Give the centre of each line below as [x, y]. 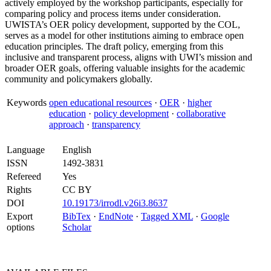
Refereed [24, 176]
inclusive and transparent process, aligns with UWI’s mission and [129, 57]
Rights [19, 190]
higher [200, 103]
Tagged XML [167, 216]
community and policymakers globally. [79, 79]
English [77, 150]
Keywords [27, 103]
